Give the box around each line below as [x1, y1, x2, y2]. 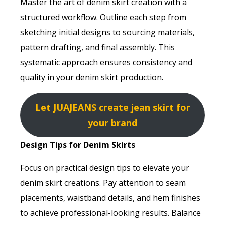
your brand [88, 117, 137, 129]
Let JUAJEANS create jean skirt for [35, 101, 190, 114]
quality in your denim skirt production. [20, 72, 163, 83]
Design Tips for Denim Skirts [20, 139, 135, 151]
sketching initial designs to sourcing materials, [20, 27, 195, 38]
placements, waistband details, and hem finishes [20, 192, 200, 204]
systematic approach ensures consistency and [20, 57, 192, 68]
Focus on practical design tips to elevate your [20, 162, 189, 174]
